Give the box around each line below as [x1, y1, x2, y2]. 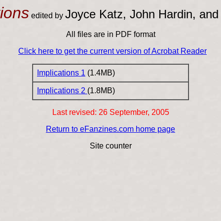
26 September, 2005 [98, 108, 169, 116]
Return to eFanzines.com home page [46, 125, 175, 133]
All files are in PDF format [66, 30, 155, 38]
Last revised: [52, 108, 99, 116]
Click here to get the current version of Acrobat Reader [18, 47, 207, 55]
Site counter [89, 142, 132, 150]
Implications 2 [37, 86, 87, 95]
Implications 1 [37, 69, 85, 77]
